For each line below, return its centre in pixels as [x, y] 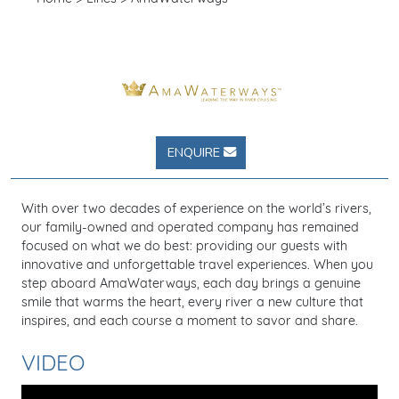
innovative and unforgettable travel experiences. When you [197, 265]
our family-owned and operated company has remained [190, 228]
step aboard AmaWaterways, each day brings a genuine [191, 284]
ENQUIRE [195, 152]
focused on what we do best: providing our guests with [184, 247]
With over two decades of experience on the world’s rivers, [196, 209]
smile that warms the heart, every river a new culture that [192, 303]
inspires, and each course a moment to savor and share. [190, 322]
